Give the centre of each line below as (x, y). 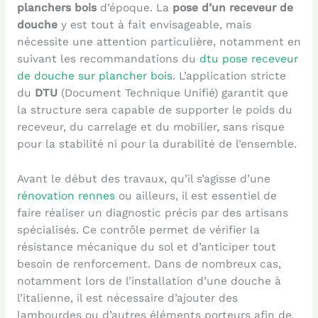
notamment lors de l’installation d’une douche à (149, 281)
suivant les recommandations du (108, 59)
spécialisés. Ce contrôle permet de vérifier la (138, 230)
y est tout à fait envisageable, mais (154, 24)
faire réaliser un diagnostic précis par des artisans (152, 213)
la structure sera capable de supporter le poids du (154, 110)
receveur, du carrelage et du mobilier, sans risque (150, 127)
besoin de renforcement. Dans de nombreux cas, (149, 264)
